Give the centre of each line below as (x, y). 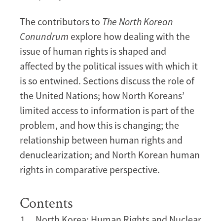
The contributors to (61, 21)
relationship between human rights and (101, 140)
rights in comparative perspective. (90, 169)
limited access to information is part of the (107, 110)
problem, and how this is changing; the (99, 125)
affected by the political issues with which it (109, 66)
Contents (46, 202)
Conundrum (44, 36)
